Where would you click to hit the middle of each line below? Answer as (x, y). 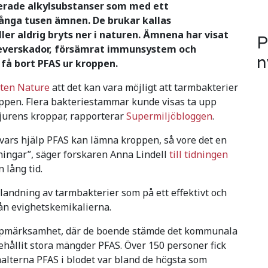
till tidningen (199, 154)
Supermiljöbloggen (169, 116)
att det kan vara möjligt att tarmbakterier (144, 87)
